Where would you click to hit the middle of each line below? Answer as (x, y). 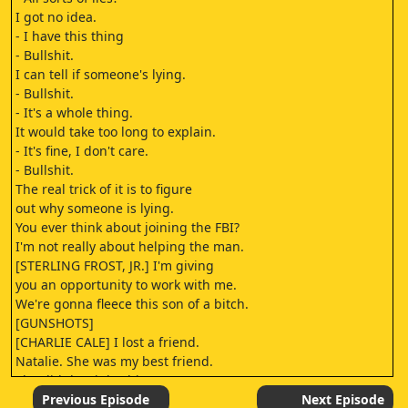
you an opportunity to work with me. (126, 285)
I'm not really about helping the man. (130, 246)
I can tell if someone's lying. (101, 74)
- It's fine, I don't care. (82, 151)
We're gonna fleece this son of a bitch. (132, 304)
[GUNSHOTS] (55, 323)
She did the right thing (86, 380)
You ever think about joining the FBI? (127, 227)
